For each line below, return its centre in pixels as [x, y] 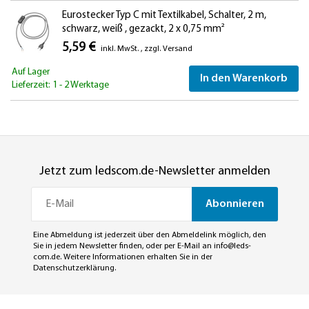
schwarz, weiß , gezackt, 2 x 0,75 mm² [143, 29]
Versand [178, 49]
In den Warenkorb [244, 79]
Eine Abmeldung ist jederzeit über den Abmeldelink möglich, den [150, 235]
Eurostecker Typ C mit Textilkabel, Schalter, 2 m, [164, 16]
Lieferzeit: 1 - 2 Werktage [60, 85]
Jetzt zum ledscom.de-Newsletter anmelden [154, 171]
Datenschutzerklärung [74, 268]
